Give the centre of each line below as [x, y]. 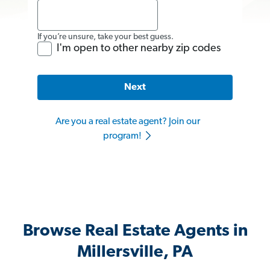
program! [123, 137]
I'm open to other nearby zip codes [139, 48]
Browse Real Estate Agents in [135, 232]
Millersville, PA [135, 253]
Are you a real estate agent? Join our [128, 122]
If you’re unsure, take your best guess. [105, 37]
